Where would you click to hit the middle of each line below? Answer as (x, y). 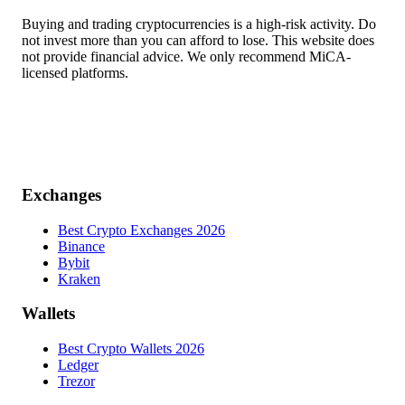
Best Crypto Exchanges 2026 (141, 230)
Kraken (79, 278)
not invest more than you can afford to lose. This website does (198, 41)
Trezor (76, 381)
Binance (81, 246)
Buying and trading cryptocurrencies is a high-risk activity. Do (199, 24)
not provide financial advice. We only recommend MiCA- (186, 57)
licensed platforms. (75, 73)
